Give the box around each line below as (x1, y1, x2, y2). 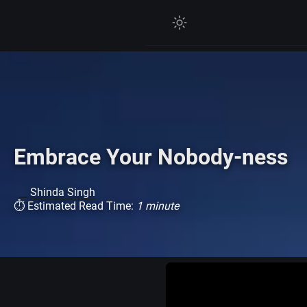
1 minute (136, 199, 179, 212)
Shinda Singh (30, 185, 95, 199)
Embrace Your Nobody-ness (14, 143, 288, 170)
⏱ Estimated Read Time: (14, 199, 136, 212)
